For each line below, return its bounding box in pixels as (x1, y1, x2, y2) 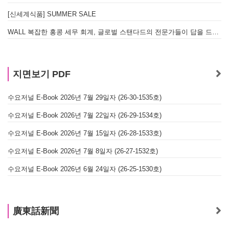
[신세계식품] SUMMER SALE (8, 10, 96, 18)
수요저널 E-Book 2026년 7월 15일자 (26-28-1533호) (8, 129, 162, 138)
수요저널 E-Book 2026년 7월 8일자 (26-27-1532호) (8, 147, 158, 155)
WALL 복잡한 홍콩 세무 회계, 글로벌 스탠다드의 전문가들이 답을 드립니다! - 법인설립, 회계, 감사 (212, 28, 219, 36)
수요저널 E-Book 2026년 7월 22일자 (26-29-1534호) (8, 111, 162, 120)
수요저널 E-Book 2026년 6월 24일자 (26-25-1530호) (8, 165, 162, 173)
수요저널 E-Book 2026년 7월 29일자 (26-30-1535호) (8, 94, 162, 102)
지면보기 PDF (13, 69, 71, 80)
